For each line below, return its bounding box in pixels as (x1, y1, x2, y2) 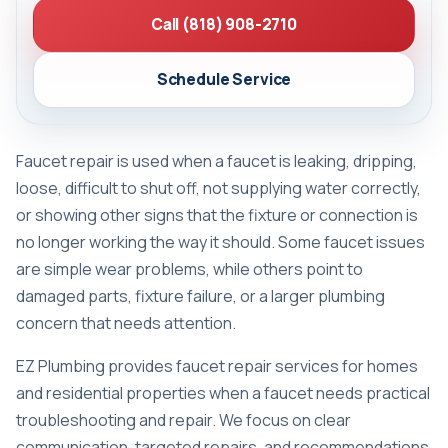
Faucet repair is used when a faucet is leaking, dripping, (16, 149, 417, 172)
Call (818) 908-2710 (150, 13, 298, 35)
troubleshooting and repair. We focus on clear (16, 408, 351, 431)
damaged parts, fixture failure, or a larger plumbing (16, 284, 385, 307)
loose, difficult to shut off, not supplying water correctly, (16, 176, 421, 199)
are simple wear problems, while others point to (16, 257, 363, 280)
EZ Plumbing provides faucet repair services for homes (16, 354, 418, 377)
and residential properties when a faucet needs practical (16, 381, 430, 404)
